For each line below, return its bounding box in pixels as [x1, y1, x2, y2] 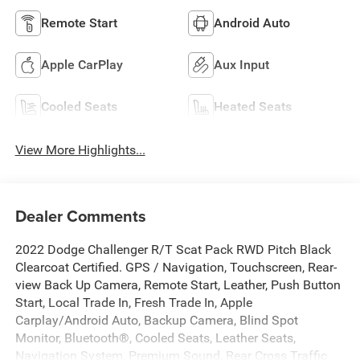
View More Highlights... [14, 142, 145, 158]
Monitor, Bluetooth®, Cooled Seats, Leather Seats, [14, 330, 296, 346]
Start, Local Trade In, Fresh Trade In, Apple [14, 295, 252, 311]
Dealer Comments [14, 204, 146, 228]
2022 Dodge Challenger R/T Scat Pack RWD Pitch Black [14, 242, 331, 258]
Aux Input [214, 56, 269, 72]
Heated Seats [214, 98, 292, 114]
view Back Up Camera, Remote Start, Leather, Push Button [14, 277, 341, 293]
